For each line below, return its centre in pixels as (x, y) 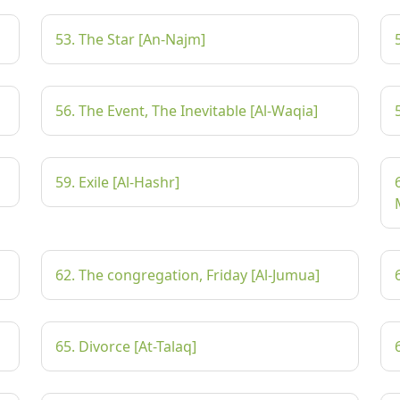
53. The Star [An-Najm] (130, 39)
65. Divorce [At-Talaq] (126, 346)
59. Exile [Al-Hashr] (117, 182)
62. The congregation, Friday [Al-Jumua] (187, 275)
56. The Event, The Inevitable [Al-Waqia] (187, 111)
